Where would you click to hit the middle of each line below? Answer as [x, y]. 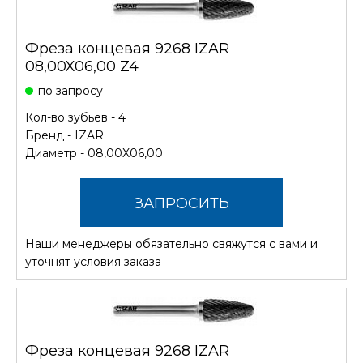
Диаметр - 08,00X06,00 [94, 153]
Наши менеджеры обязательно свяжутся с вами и [171, 243]
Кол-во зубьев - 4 [75, 117]
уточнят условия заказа [93, 261]
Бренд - [50, 135]
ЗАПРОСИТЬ [181, 203]
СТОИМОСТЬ [181, 252]
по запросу [70, 90]
